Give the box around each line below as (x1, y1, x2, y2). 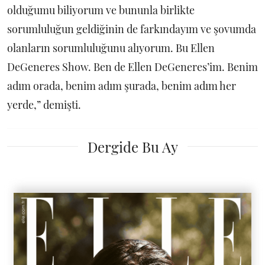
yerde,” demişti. (7, 97, 83, 112)
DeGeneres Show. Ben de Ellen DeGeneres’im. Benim (7, 59, 258, 74)
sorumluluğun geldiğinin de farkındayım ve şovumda (7, 21, 256, 36)
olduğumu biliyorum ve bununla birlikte (7, 2, 195, 17)
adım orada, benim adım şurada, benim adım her (7, 78, 236, 93)
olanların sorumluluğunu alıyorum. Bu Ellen (7, 40, 215, 55)
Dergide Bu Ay (87, 137, 178, 156)
